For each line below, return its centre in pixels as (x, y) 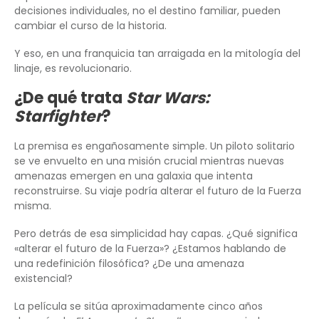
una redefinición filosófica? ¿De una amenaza (129, 264)
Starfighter (58, 117)
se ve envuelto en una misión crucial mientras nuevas (149, 161)
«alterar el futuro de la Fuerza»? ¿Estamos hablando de (150, 249)
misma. (33, 206)
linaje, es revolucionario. (73, 69)
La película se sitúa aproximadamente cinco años (138, 307)
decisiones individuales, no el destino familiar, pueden (147, 11)
